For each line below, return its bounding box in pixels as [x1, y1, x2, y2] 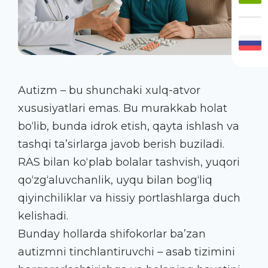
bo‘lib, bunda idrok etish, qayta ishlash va [18, 119, 239, 133]
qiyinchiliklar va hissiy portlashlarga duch [18, 191, 240, 205]
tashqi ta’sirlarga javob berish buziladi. [18, 137, 224, 151]
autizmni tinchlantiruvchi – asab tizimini [18, 245, 235, 258]
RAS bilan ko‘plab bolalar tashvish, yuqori [18, 155, 240, 169]
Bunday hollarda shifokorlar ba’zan [18, 227, 206, 240]
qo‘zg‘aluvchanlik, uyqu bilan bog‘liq [18, 173, 212, 187]
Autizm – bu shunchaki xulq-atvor [18, 83, 200, 97]
